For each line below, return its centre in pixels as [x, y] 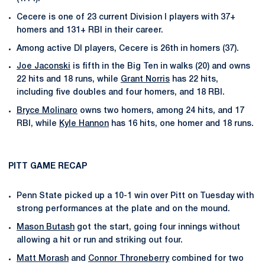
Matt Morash [43, 258]
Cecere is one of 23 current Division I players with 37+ [126, 17]
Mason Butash [46, 227]
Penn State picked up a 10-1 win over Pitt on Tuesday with [135, 196]
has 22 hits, [194, 80]
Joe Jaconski [43, 67]
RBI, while [38, 124]
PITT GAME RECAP [48, 167]
